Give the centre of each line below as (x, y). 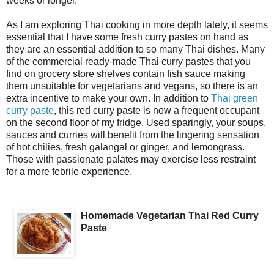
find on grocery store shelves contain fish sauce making (126, 73)
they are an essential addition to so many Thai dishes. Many (135, 49)
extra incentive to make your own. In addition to (109, 98)
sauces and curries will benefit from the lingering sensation (133, 135)
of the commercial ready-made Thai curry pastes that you (128, 61)
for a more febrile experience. (69, 171)
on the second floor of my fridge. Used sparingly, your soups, (136, 122)
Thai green (235, 98)
